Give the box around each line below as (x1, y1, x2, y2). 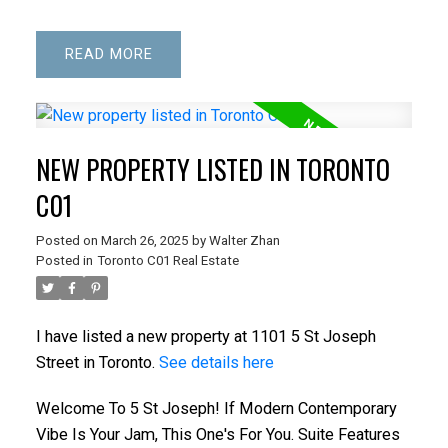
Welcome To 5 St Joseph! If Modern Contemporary (35, 398, 397, 418)
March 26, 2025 (100, 232, 188, 248)
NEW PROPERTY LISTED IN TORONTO (35, 149, 390, 189)
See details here (158, 352, 274, 372)
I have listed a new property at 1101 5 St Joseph (35, 326, 376, 346)
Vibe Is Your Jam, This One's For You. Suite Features (35, 424, 400, 444)
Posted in (35, 252, 93, 268)
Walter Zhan (208, 232, 280, 248)
